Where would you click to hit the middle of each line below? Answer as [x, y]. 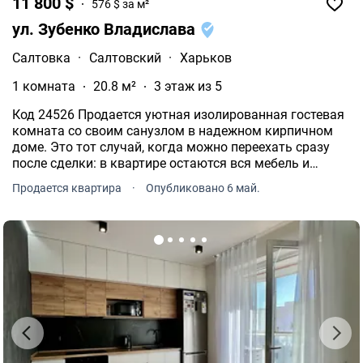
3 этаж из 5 [188, 87]
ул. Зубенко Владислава [106, 30]
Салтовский [125, 58]
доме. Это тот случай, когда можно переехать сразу [171, 147]
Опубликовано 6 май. [203, 188]
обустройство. [56, 196]
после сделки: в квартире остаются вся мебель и [161, 164]
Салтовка [41, 58]
